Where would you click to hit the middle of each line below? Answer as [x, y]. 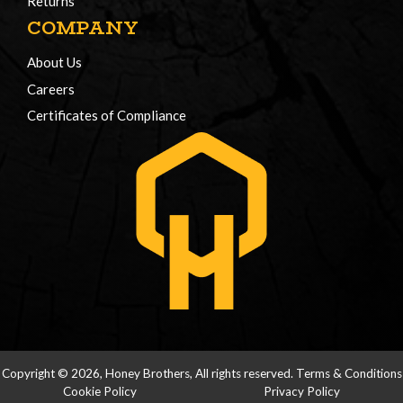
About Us [54, 63]
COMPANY [83, 28]
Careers [51, 89]
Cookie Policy [100, 391]
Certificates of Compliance [107, 116]
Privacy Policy [301, 391]
